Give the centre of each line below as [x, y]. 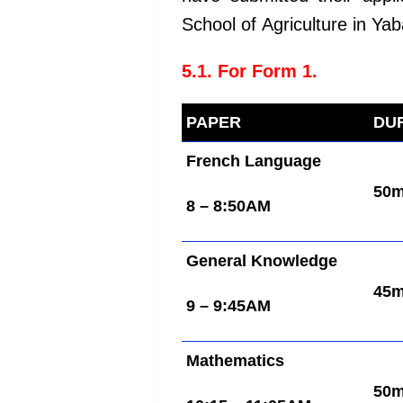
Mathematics [235, 361]
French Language [254, 161]
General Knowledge [262, 261]
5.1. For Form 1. [250, 72]
